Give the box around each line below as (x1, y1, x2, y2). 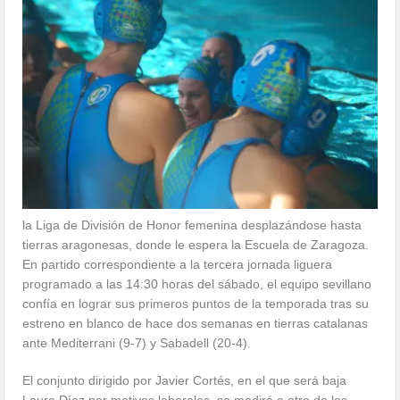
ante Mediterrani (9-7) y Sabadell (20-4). (22, 336, 252, 351)
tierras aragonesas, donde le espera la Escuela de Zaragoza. (22, 237, 370, 253)
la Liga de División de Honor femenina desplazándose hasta (22, 218, 362, 233)
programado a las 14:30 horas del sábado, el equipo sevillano (22, 277, 372, 292)
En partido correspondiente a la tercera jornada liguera (22, 257, 333, 272)
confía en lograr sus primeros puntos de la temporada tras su (22, 296, 370, 312)
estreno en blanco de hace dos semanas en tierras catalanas (22, 316, 369, 331)
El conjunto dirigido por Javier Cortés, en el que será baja (22, 373, 347, 388)
